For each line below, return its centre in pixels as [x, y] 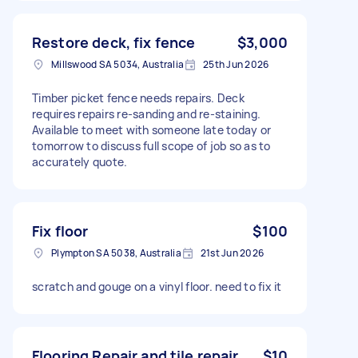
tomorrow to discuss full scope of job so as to [151, 145]
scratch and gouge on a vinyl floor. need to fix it [157, 286]
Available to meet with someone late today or [151, 129]
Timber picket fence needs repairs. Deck [138, 97]
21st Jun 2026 [232, 253]
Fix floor [60, 231]
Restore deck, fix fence [114, 42]
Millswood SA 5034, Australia [117, 64]
